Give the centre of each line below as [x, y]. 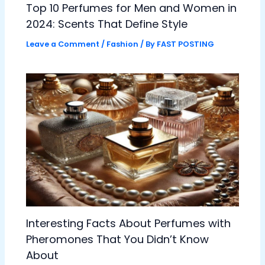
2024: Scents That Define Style [107, 24]
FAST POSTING [186, 44]
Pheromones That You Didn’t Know [118, 239]
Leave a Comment [63, 44]
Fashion [123, 44]
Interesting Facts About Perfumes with [129, 223]
